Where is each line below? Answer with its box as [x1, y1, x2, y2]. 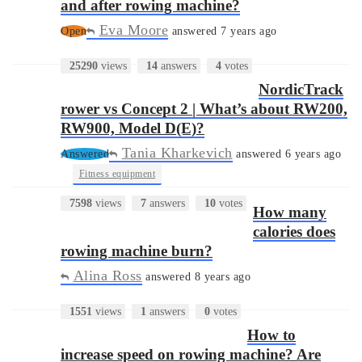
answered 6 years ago [232, 147, 341, 160]
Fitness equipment [78, 167, 155, 179]
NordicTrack [259, 80, 343, 98]
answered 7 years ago [168, 24, 277, 37]
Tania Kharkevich [121, 144, 233, 161]
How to [247, 326, 296, 343]
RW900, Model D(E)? [61, 119, 204, 137]
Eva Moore [99, 21, 168, 38]
